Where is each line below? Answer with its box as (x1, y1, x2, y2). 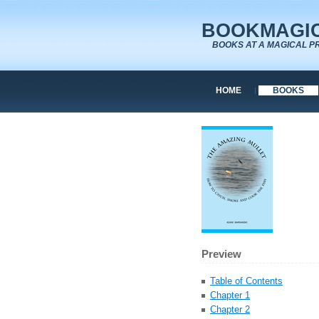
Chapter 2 (210, 303, 250, 315)
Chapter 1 (210, 289, 250, 300)
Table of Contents (210, 275, 283, 286)
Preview (202, 249, 241, 261)
